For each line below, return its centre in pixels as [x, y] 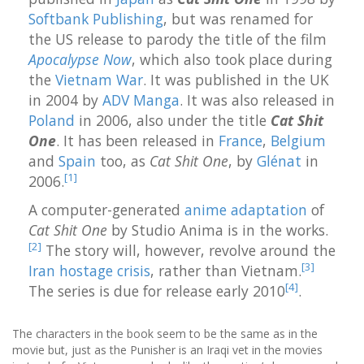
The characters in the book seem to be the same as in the [165, 334]
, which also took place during [232, 59]
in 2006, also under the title [173, 120]
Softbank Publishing [96, 19]
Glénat [279, 161]
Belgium [298, 141]
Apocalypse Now [80, 59]
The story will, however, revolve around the [188, 250]
